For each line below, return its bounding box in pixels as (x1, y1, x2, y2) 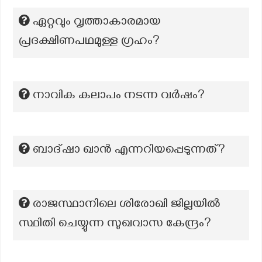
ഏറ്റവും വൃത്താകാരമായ (33, 15, 161, 31)
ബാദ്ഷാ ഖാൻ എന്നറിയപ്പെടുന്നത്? (33, 143, 225, 159)
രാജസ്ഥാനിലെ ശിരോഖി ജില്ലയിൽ (33, 197, 220, 213)
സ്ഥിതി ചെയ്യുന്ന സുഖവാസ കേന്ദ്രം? (19, 216, 211, 233)
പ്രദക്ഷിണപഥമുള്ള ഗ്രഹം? (19, 34, 160, 50)
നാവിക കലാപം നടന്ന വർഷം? (33, 88, 205, 105)
